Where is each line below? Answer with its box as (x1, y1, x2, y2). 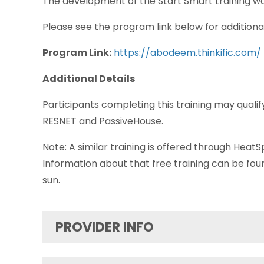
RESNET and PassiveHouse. (42, 114, 163, 128)
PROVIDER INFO (55, 217, 154, 237)
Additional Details (42, 71, 135, 85)
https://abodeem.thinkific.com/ (114, 45, 261, 60)
